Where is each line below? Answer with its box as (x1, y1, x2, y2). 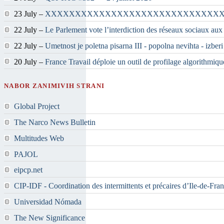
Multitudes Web (14, 133, 64, 142)
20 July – (14, 57, 45, 66)
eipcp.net (14, 165, 42, 174)
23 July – (14, 9, 45, 18)
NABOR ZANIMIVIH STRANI (4, 82, 105, 89)
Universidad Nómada (14, 197, 81, 206)
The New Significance (14, 213, 85, 222)
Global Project (14, 102, 59, 111)
